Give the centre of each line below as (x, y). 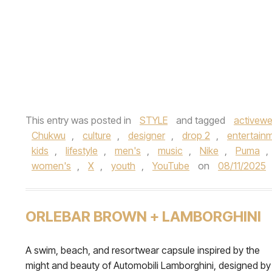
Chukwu (49, 135)
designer (147, 135)
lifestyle (82, 150)
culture (97, 135)
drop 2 (196, 135)
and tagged (201, 120)
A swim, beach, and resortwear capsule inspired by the (143, 250)
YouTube (171, 165)
